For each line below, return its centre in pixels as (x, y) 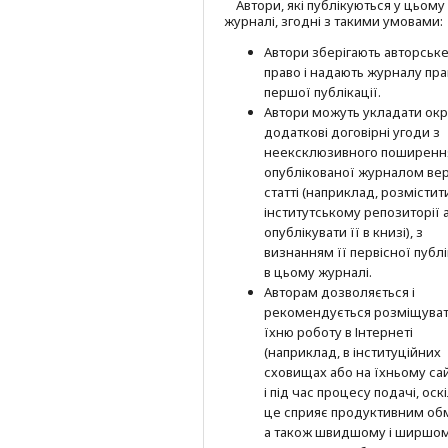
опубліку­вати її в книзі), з (343, 231)
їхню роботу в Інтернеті (338, 331)
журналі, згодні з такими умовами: (333, 20)
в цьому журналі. (318, 271)
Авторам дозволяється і (339, 291)
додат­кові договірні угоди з (352, 131)
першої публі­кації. (322, 91)
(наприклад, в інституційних (352, 351)
